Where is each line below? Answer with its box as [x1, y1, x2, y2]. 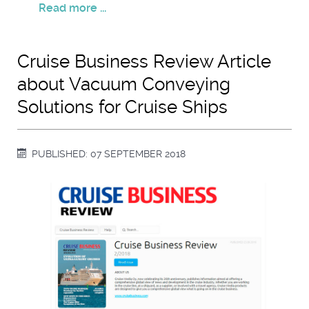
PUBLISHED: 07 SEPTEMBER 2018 [32, 148, 186, 160]
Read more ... [39, 1, 106, 15]
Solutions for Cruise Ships [17, 97, 228, 118]
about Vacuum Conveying [17, 74, 230, 95]
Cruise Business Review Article [17, 51, 271, 72]
